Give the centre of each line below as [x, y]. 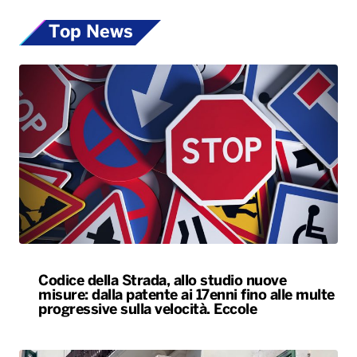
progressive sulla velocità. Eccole [147, 311]
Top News [91, 33]
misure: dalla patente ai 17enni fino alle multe [186, 296]
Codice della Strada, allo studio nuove [162, 282]
